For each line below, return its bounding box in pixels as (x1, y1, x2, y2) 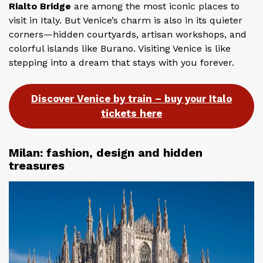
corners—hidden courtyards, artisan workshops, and (9, 28, 247, 40)
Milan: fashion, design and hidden (9, 146, 203, 160)
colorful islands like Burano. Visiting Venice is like (9, 42, 231, 54)
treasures (9, 159, 65, 173)
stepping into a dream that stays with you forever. (9, 56, 234, 68)
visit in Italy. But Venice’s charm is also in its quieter (9, 14, 242, 26)
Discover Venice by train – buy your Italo (31, 93, 232, 105)
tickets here (101, 107, 162, 120)
